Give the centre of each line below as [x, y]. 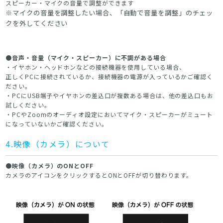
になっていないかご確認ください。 [57, 123]
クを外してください [37, 23]
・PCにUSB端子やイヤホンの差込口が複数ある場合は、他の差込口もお [110, 95]
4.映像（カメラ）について [58, 144]
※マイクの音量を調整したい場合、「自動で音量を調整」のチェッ [110, 12]
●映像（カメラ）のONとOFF [50, 165]
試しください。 [28, 105]
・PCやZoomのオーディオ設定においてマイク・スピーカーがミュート [109, 114]
